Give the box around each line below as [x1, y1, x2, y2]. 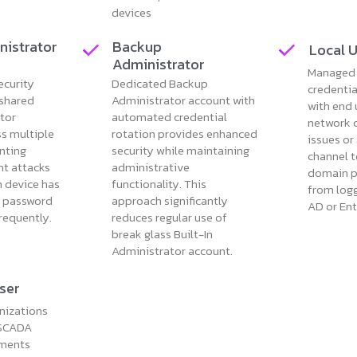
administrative [111, 157, 190, 176]
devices [111, 2, 151, 22]
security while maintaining [111, 140, 249, 159]
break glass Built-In [111, 224, 213, 243]
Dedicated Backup [111, 73, 208, 92]
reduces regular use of [111, 207, 227, 226]
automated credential [111, 107, 227, 126]
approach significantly [111, 190, 228, 210]
